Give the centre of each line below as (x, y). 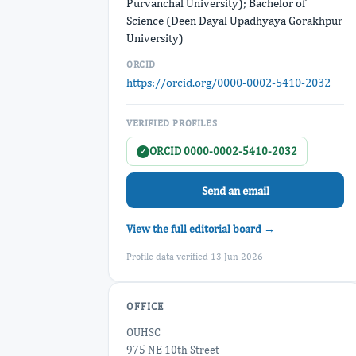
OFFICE (145, 306)
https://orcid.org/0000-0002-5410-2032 (228, 82)
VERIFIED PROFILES (172, 123)
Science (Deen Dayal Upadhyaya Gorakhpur (234, 20)
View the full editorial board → (201, 229)
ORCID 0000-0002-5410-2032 (223, 151)
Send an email (235, 190)
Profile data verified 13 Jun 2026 (195, 257)
